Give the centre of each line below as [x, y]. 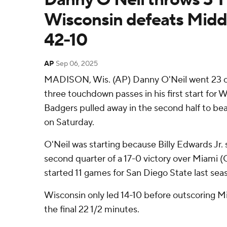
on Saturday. [69, 122]
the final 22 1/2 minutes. [92, 210]
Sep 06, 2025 [77, 64]
